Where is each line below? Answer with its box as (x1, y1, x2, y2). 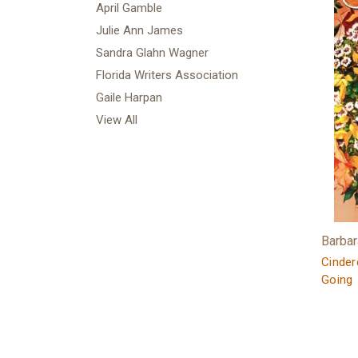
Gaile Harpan (96, 90, 162, 105)
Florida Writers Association (96, 68, 238, 82)
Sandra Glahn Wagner (96, 46, 209, 60)
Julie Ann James (96, 23, 183, 38)
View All (96, 113, 137, 127)
